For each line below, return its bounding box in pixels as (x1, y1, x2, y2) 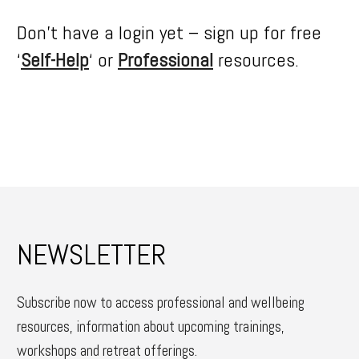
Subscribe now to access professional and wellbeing (17, 292, 305, 313)
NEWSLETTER (17, 236, 166, 273)
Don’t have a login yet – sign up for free (17, 20, 321, 46)
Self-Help (21, 47, 89, 73)
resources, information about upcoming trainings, (17, 316, 284, 337)
